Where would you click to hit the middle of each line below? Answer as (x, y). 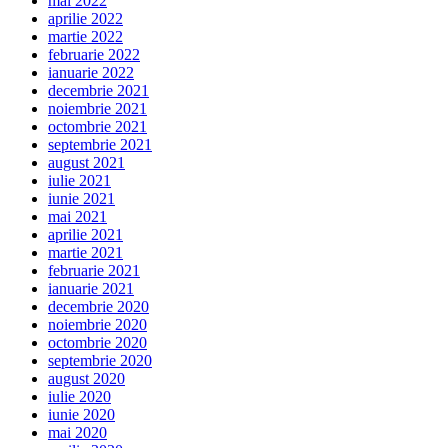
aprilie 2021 (85, 234)
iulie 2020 (79, 396)
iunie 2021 (81, 198)
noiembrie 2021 (97, 108)
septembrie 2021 (100, 144)
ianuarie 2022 (91, 72)
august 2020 (86, 378)
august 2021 (86, 162)
